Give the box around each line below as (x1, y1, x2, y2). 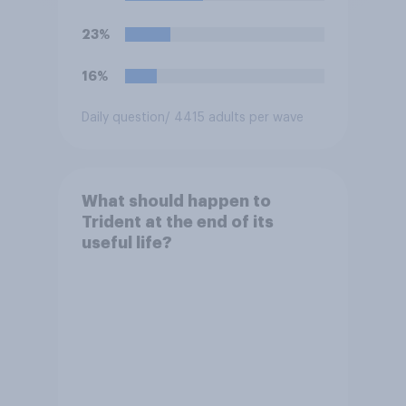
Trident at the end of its (81, 214, 274, 231)
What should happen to (81, 193, 271, 210)
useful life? (81, 235, 172, 252)
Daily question (81, 111, 165, 124)
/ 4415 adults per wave (164, 111, 304, 124)
